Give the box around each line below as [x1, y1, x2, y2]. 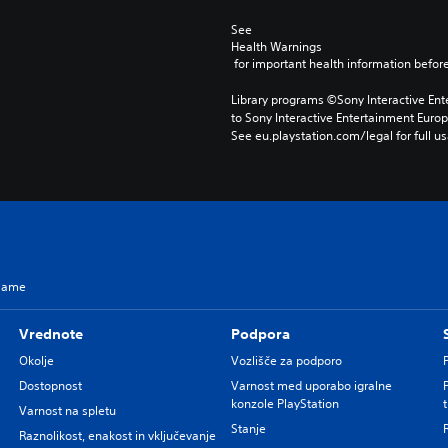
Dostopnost [18, 376, 82, 394]
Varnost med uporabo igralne [230, 376, 392, 394]
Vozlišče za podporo [230, 351, 342, 369]
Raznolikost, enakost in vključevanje [18, 426, 216, 444]
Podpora [230, 324, 290, 343]
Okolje [18, 351, 54, 369]
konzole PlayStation [230, 394, 339, 412]
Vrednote [18, 324, 83, 343]
